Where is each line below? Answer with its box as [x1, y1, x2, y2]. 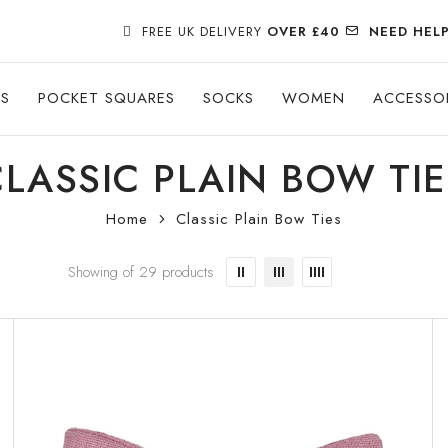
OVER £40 [262, 21, 340, 41]
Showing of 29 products [67, 261, 214, 283]
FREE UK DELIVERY [137, 21, 262, 41]
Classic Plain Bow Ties [176, 207, 342, 230]
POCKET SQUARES [38, 87, 175, 109]
